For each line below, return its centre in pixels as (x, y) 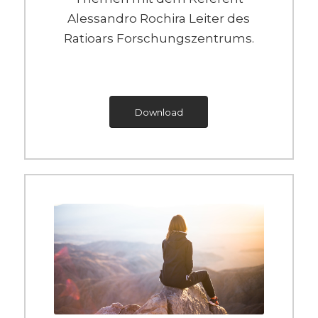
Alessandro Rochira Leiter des (159, 19)
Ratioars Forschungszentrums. (159, 39)
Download (159, 113)
